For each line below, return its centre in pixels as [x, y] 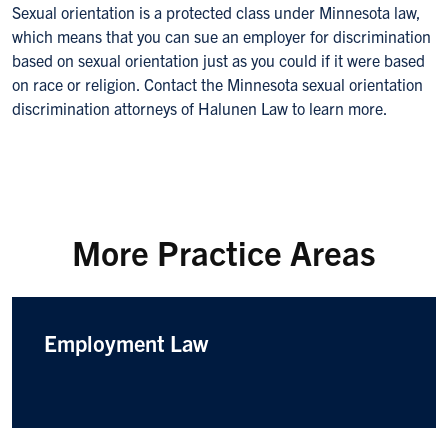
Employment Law [126, 342]
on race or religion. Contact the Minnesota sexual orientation [217, 84]
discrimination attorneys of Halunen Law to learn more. [200, 108]
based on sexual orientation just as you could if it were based [218, 60]
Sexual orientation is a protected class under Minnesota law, [216, 12]
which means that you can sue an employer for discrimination [221, 36]
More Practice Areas [224, 251]
